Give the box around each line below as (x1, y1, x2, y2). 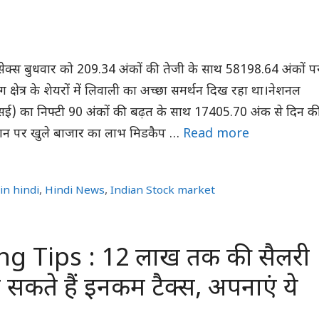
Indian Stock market (110, 184, 216, 199)
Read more (183, 126, 249, 143)
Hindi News (45, 184, 105, 199)
